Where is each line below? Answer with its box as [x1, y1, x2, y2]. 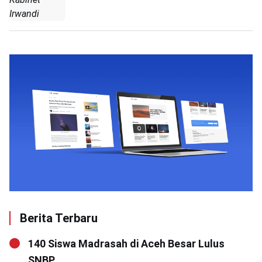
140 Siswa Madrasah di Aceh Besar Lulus [28, 237, 225, 250]
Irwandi [9, 8, 39, 20]
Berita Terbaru [20, 211, 98, 226]
